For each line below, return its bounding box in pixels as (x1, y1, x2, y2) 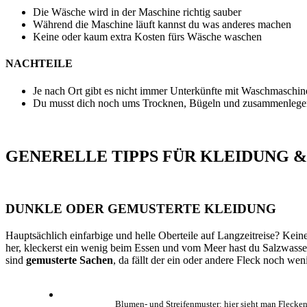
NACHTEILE (5, 58, 73, 70)
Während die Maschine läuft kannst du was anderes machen (33, 19, 291, 31)
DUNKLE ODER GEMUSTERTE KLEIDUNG (5, 201, 276, 217)
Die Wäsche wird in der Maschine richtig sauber (33, 6, 241, 19)
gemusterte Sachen (26, 254, 113, 266)
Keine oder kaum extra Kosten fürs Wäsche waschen (33, 31, 262, 43)
